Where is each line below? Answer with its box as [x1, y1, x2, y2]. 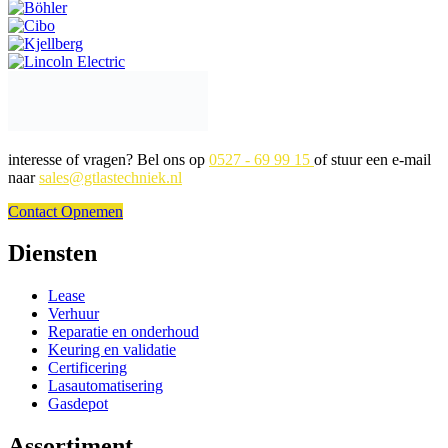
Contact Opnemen [8, 202, 123, 220]
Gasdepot [48, 395, 108, 413]
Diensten [8, 240, 97, 267]
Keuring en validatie [48, 341, 176, 359]
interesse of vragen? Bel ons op [8, 150, 209, 168]
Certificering [48, 359, 127, 377]
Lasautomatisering [48, 377, 163, 395]
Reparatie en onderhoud [48, 323, 199, 341]
